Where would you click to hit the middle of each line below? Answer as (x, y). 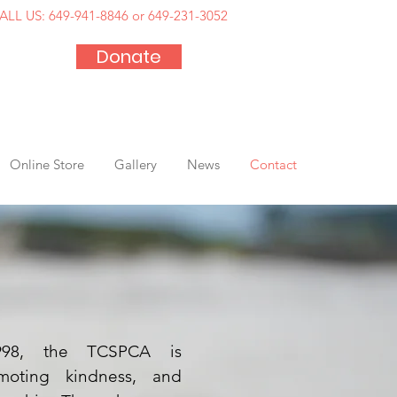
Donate (129, 57)
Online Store (47, 164)
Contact (273, 164)
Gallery (136, 164)
